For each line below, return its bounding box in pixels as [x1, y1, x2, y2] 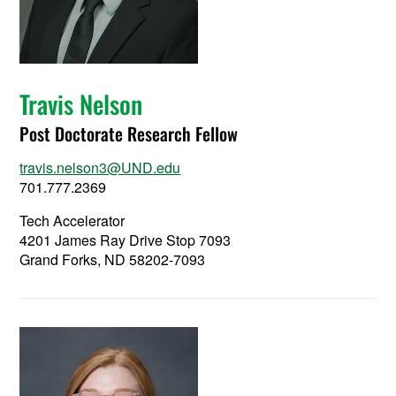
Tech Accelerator [19, 210, 126, 232]
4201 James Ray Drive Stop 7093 [19, 230, 232, 251]
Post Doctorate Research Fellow [19, 120, 239, 148]
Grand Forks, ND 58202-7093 [19, 249, 206, 270]
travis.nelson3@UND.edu [19, 157, 181, 179]
